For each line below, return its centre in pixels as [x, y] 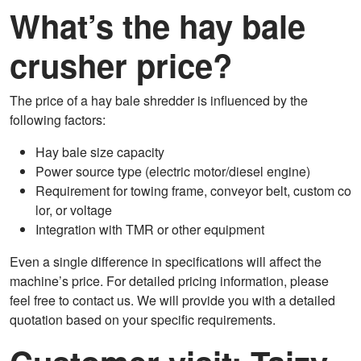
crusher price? [121, 65]
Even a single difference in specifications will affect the [166, 262]
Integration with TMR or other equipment [150, 230]
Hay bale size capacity [100, 152]
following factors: [58, 120]
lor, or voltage [74, 210]
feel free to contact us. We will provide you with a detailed [172, 301]
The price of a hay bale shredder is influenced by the [159, 101]
